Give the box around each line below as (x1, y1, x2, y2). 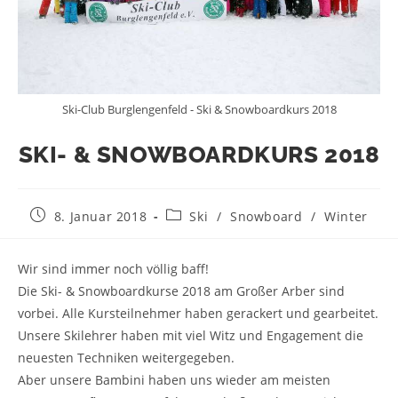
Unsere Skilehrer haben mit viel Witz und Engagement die (18, 327, 363, 345)
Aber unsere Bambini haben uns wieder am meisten (18, 371, 330, 389)
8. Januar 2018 (53, 208, 147, 226)
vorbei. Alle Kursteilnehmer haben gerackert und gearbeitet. (18, 305, 378, 322)
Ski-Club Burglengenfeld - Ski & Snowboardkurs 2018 (61, 101, 337, 118)
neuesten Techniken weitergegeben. (18, 349, 235, 367)
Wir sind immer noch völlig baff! (18, 260, 209, 278)
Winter (324, 208, 368, 226)
